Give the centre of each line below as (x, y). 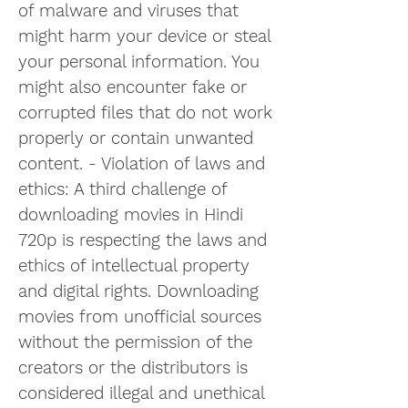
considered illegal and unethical (141, 393)
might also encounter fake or (133, 87)
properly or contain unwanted (136, 138)
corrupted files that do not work (145, 112)
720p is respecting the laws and (143, 240)
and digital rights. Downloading (138, 291)
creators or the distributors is (133, 367)
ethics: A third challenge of (122, 189)
